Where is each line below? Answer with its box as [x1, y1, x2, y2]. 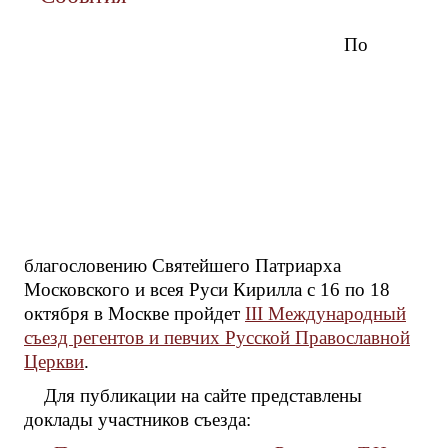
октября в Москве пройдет [24, 303, 245, 325]
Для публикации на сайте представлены [44, 385, 362, 407]
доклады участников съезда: [24, 409, 251, 431]
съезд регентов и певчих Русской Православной [24, 327, 410, 349]
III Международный [245, 303, 406, 325]
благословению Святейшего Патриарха [24, 255, 341, 277]
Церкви [24, 351, 84, 373]
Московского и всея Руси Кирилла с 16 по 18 [24, 279, 390, 301]
